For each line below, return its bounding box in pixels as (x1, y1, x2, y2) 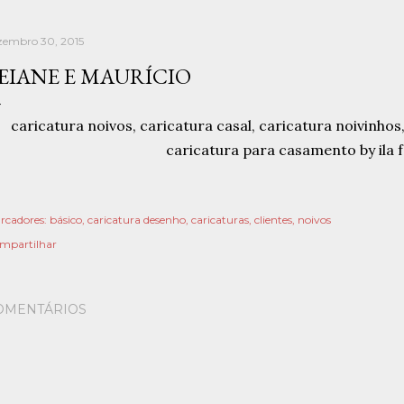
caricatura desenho (87, 213, 186, 227)
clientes (254, 213, 292, 227)
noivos (298, 213, 331, 227)
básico (50, 213, 82, 227)
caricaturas (191, 213, 249, 227)
